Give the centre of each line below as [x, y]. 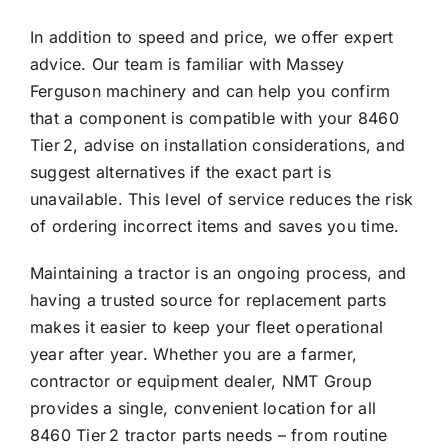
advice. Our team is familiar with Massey [187, 64]
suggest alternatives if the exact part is [180, 172]
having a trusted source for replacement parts [207, 300]
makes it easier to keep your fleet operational [206, 327]
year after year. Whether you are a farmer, [193, 354]
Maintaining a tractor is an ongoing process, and [218, 273]
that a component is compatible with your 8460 [214, 118]
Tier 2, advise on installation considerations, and [217, 145]
